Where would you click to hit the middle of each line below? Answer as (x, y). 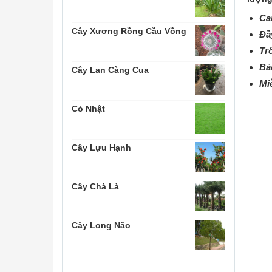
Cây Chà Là (95, 186)
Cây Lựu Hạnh (101, 148)
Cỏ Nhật (88, 109)
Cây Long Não (101, 225)
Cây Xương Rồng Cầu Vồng (129, 31)
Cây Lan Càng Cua (110, 70)
